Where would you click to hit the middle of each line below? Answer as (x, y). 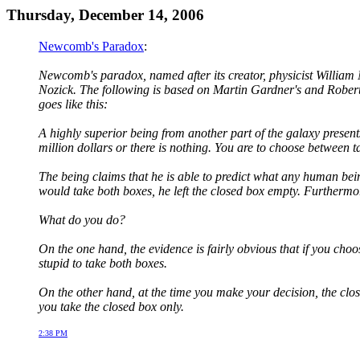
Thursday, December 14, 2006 (105, 15)
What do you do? (82, 219)
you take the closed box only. (111, 306)
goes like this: (73, 104)
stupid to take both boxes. (103, 263)
